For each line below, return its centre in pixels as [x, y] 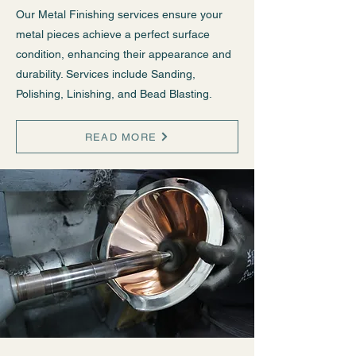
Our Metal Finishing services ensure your [119, 14]
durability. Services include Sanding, [106, 74]
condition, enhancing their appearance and [124, 54]
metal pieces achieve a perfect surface [113, 34]
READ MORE [121, 137]
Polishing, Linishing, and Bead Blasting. [114, 94]
